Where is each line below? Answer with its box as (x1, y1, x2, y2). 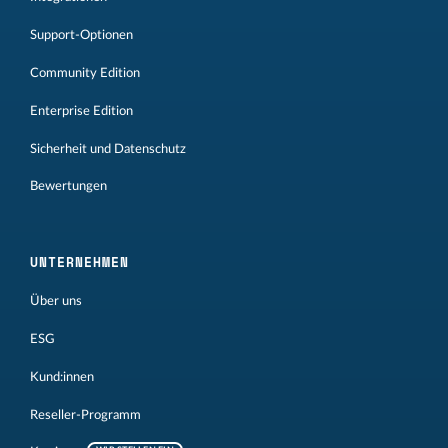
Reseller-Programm (30, 408, 141, 421)
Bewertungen (30, 180, 107, 193)
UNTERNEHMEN (30, 252, 129, 273)
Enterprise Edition (30, 104, 133, 117)
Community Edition (30, 66, 140, 79)
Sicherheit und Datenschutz (30, 142, 186, 155)
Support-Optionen (30, 29, 133, 42)
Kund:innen (30, 370, 94, 383)
